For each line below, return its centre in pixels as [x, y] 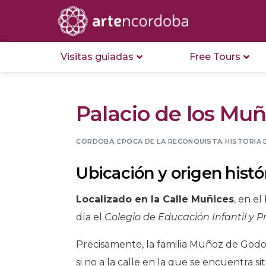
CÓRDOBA [95, 141]
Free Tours [215, 56]
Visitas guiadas [97, 56]
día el [91, 217]
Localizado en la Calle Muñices [155, 199]
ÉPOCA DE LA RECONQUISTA [170, 141]
